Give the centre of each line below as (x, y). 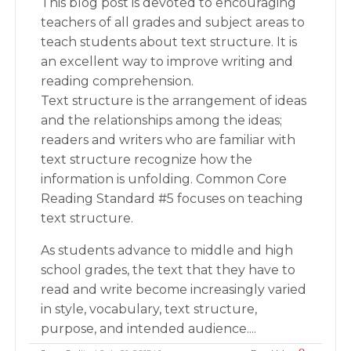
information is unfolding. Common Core (164, 179)
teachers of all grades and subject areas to (173, 22)
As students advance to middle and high (167, 250)
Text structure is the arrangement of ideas (174, 101)
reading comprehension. (118, 81)
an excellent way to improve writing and (167, 62)
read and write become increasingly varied (174, 289)
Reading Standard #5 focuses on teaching (172, 199)
